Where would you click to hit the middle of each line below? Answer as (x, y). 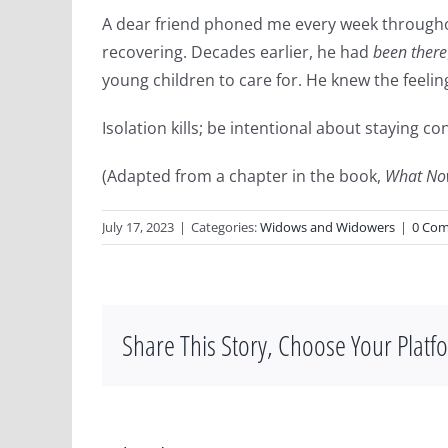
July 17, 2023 (138, 227)
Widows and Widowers (327, 227)
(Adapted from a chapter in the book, (243, 176)
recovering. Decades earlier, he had (237, 52)
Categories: (225, 227)
